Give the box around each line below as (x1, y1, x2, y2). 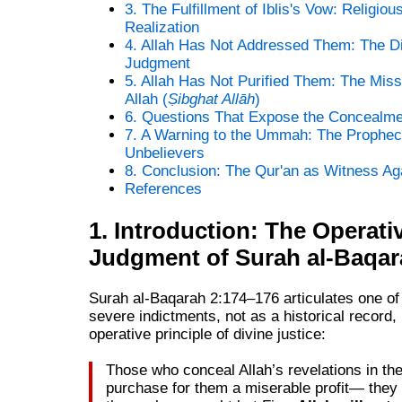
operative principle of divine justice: (88, 326, 326, 344)
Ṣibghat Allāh (167, 91, 255, 108)
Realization (124, 19, 199, 36)
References (124, 180, 202, 197)
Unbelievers (124, 144, 205, 162)
